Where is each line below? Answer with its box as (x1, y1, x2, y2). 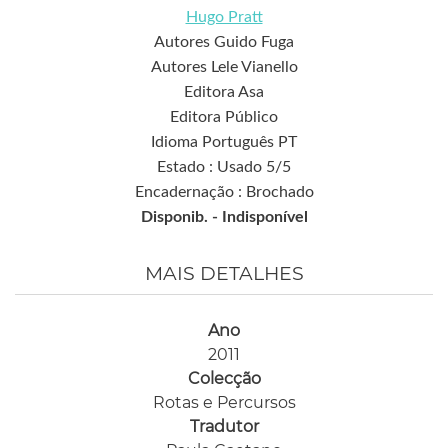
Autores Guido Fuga (154, 33, 294, 50)
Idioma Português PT (151, 133, 297, 150)
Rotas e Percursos (152, 392, 296, 412)
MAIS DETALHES (144, 261, 304, 285)
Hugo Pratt (185, 8, 263, 25)
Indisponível (221, 208, 308, 225)
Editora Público (170, 108, 278, 125)
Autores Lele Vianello (150, 58, 298, 75)
